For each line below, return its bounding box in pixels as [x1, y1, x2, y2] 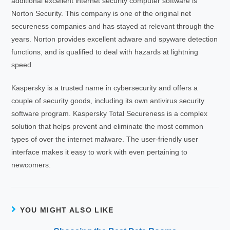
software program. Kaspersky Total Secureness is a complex [11, 109, 208, 118]
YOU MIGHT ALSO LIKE [20, 206, 114, 214]
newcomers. [11, 161, 51, 169]
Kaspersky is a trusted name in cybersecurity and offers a [11, 84, 198, 92]
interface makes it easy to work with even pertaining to [11, 148, 188, 156]
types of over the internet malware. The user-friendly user [11, 135, 199, 143]
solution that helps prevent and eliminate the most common [11, 122, 204, 130]
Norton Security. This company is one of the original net [11, 9, 191, 17]
